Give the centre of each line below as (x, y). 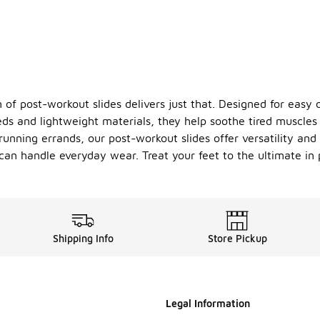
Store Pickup (237, 239)
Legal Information (208, 304)
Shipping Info (83, 239)
